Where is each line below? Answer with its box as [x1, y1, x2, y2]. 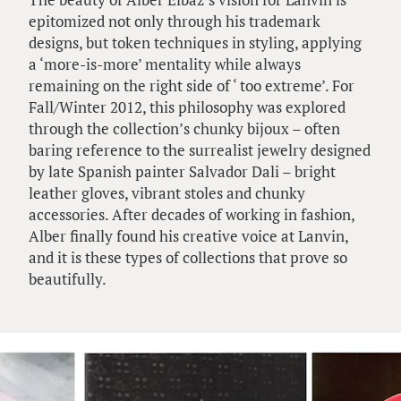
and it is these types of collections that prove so [29, 246, 347, 268]
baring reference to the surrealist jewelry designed [29, 139, 371, 160]
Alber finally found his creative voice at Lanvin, [29, 225, 348, 246]
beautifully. [29, 268, 107, 289]
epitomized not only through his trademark [29, 10, 320, 31]
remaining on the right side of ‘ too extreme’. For [29, 74, 354, 96]
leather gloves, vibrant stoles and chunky [29, 182, 305, 203]
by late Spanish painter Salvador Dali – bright [29, 160, 336, 182]
